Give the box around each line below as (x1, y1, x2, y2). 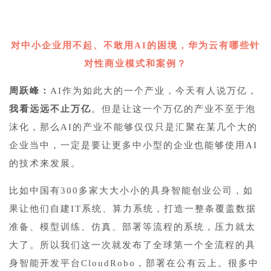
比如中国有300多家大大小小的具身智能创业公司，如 (9, 185, 253, 195)
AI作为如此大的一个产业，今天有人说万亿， (50, 85, 258, 96)
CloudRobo (81, 258, 135, 268)
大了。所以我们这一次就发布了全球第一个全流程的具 (9, 240, 256, 250)
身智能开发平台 (9, 258, 81, 268)
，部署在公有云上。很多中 (135, 258, 259, 268)
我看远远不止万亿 (9, 103, 91, 114)
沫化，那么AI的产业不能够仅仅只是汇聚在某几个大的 (9, 122, 258, 132)
